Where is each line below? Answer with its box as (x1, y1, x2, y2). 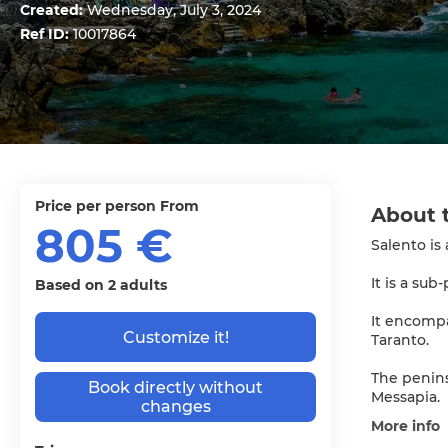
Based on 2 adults (35, 276, 167, 294)
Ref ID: (20, 25, 73, 43)
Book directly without (88, 378, 263, 397)
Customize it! (122, 327, 229, 347)
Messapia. (371, 388, 440, 406)
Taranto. (371, 331, 429, 349)
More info (371, 417, 440, 435)
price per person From (45, 197, 199, 215)
